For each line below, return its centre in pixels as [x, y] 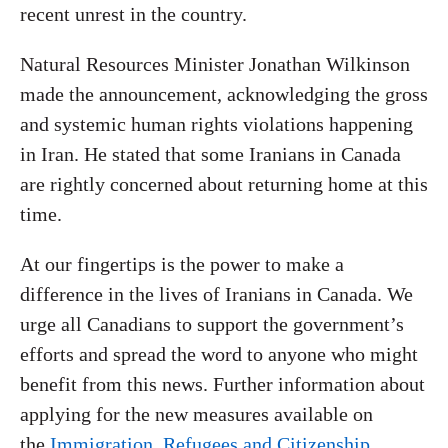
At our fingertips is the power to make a [182, 264]
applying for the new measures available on [196, 414]
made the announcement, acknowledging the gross [224, 94]
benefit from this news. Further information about [222, 384]
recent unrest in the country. [133, 14]
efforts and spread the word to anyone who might [219, 354]
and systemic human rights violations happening [216, 124]
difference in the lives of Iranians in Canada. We [216, 294]
